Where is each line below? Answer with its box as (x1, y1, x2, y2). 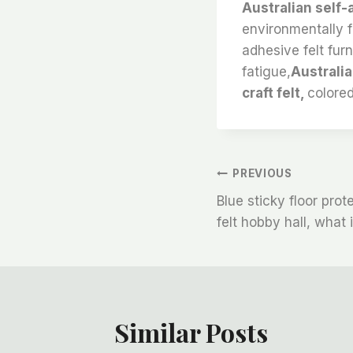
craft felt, (242, 84, 307, 101)
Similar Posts (114, 314, 268, 349)
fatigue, (242, 63, 291, 80)
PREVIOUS (232, 167, 292, 180)
